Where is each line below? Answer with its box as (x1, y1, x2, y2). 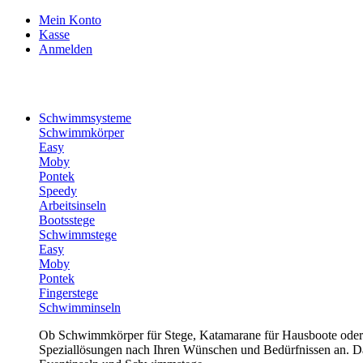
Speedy (39, 183, 77, 198)
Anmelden (39, 42, 92, 56)
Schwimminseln (39, 300, 121, 314)
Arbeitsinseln (39, 198, 106, 212)
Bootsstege (39, 212, 95, 227)
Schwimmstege (39, 227, 117, 241)
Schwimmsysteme (39, 110, 131, 125)
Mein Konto (39, 13, 101, 27)
